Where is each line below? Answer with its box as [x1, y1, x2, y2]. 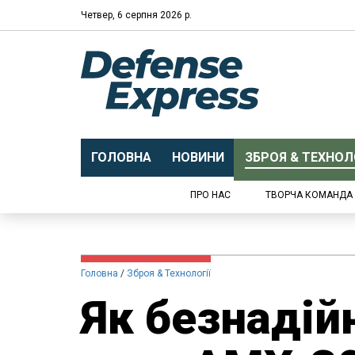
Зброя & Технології [127, 268, 211, 279]
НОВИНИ [171, 150, 224, 165]
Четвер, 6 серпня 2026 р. [81, 9, 192, 21]
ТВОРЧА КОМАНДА [265, 189, 353, 200]
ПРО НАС [190, 189, 231, 200]
